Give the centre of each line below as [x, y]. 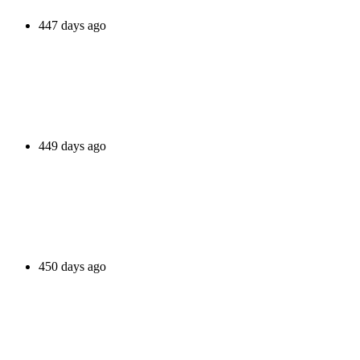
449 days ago [72, 145]
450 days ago [72, 266]
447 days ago [72, 25]
